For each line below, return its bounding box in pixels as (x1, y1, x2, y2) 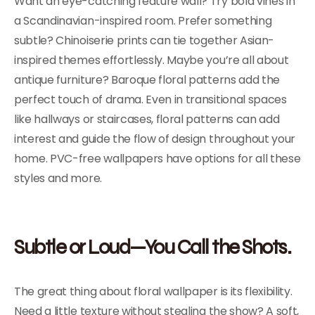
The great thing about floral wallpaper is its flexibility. (14, 283, 292, 300)
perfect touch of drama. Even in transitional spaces (14, 91, 287, 108)
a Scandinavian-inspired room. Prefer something (14, 13, 272, 29)
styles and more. (14, 170, 102, 186)
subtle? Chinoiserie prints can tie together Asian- (14, 32, 274, 49)
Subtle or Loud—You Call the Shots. (14, 233, 290, 259)
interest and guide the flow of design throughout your (14, 131, 296, 147)
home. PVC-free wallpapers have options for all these (14, 150, 301, 167)
